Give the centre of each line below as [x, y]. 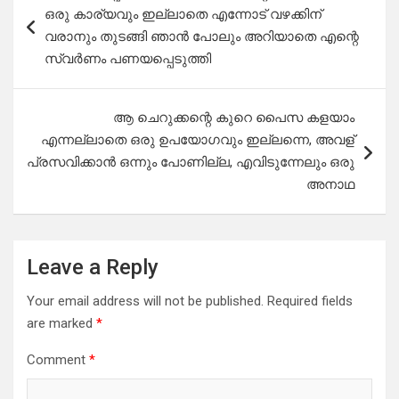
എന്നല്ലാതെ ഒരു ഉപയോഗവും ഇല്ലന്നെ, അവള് [198, 140]
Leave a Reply [93, 268]
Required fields [310, 301]
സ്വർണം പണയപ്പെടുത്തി [128, 59]
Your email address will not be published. [145, 301]
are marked [61, 324]
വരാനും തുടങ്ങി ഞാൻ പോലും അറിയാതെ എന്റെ [202, 37]
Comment [58, 360]
